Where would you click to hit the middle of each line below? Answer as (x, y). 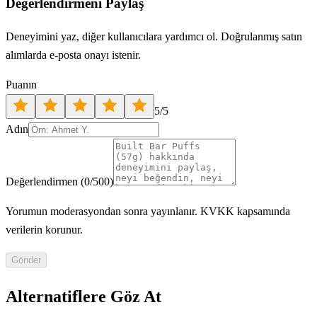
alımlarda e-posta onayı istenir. (73, 54)
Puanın (21, 84)
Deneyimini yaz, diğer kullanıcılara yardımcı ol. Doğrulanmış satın (154, 36)
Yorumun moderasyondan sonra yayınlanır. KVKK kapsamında (148, 211)
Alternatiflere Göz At (83, 296)
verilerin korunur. (44, 229)
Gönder (26, 260)
